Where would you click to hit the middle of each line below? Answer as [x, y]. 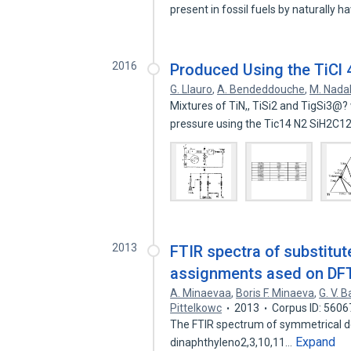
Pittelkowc [196, 308]
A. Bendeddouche [261, 89]
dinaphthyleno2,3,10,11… [233, 342]
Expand [316, 342]
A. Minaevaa [201, 293]
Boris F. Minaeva [275, 293]
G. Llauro [192, 89]
